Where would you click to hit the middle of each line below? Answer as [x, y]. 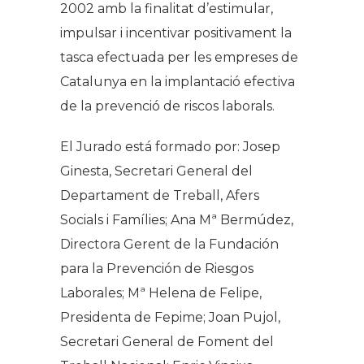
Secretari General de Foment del [167, 341]
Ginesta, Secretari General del [156, 171]
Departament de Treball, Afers [160, 195]
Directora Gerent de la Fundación [169, 244]
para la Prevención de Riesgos [157, 268]
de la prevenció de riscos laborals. [167, 106]
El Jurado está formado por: [152, 146]
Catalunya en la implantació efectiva [178, 81]
